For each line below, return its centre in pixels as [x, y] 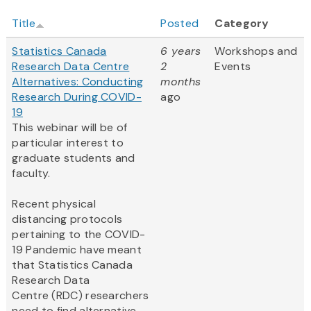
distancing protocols [67, 219]
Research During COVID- [77, 97]
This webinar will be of [70, 128]
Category [242, 24]
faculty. [31, 174]
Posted [180, 24]
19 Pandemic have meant [77, 250]
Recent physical [54, 204]
